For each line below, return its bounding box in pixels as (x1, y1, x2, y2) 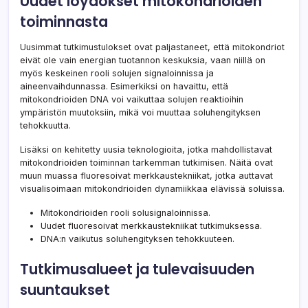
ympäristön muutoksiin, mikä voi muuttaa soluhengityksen (20, 107, 261, 118)
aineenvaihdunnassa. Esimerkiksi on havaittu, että (20, 81, 228, 92)
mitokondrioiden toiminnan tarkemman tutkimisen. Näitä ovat (20, 157, 273, 168)
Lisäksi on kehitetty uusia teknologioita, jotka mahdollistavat (20, 144, 272, 155)
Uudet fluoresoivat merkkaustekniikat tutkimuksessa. (41, 221, 262, 232)
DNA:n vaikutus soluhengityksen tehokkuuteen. (41, 234, 234, 245)
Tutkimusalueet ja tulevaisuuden (20, 259, 254, 280)
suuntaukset (20, 280, 110, 300)
